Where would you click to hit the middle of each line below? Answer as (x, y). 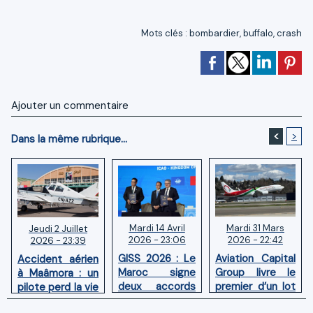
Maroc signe (157, 272)
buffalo (258, 33)
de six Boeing (255, 301)
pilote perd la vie (58, 287)
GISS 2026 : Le (157, 258)
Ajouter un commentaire (70, 105)
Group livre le (255, 273)
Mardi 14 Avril (157, 228)
